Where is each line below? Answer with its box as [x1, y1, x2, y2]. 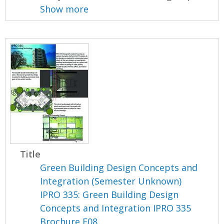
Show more [40, 3, 89, 15]
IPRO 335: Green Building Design [40, 188, 179, 201]
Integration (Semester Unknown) [40, 175, 182, 187]
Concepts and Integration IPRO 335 [40, 202, 191, 214]
